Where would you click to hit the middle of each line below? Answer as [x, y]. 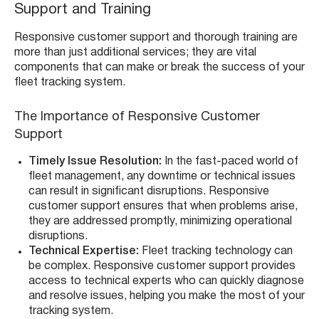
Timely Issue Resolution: [96, 162]
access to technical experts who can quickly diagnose [166, 282]
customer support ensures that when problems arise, [163, 207]
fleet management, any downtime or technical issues [162, 177]
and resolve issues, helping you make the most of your [167, 297]
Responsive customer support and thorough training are [156, 38]
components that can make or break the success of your [159, 68]
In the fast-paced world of [231, 162]
